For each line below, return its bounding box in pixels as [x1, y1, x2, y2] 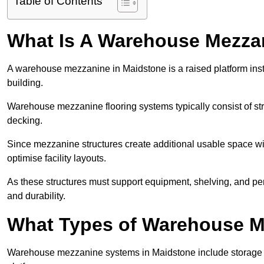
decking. [7, 115, 42, 126]
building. [7, 78, 43, 88]
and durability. [7, 191, 65, 202]
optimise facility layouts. [7, 153, 106, 164]
